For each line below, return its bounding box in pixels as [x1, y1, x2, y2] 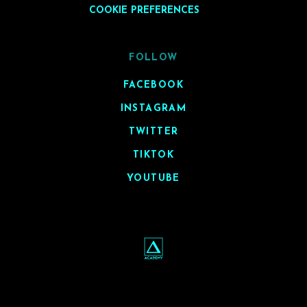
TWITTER [128, 127, 179, 138]
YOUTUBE [127, 173, 180, 184]
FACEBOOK [123, 80, 184, 91]
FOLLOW [129, 53, 178, 64]
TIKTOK [132, 150, 175, 161]
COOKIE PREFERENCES [88, 5, 199, 16]
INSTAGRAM [120, 103, 187, 114]
